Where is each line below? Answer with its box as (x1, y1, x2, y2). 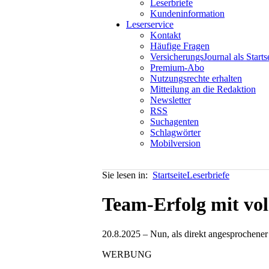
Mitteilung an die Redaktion (150, 84, 256, 94)
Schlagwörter (150, 127, 201, 138)
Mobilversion (150, 138, 201, 148)
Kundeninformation (150, 8, 225, 19)
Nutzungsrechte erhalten (150, 73, 242, 83)
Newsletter (150, 95, 191, 105)
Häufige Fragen (150, 41, 210, 51)
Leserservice (126, 19, 174, 29)
